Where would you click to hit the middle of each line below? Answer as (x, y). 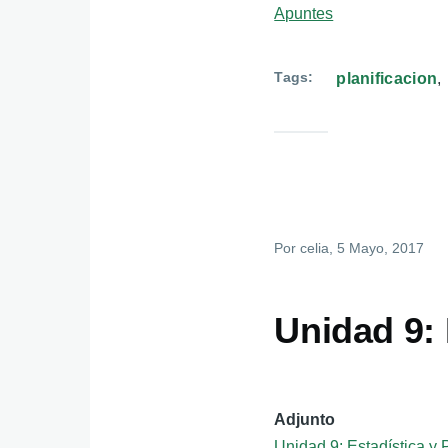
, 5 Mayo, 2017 (377, 247)
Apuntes (304, 13)
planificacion (387, 78)
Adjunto (305, 420)
